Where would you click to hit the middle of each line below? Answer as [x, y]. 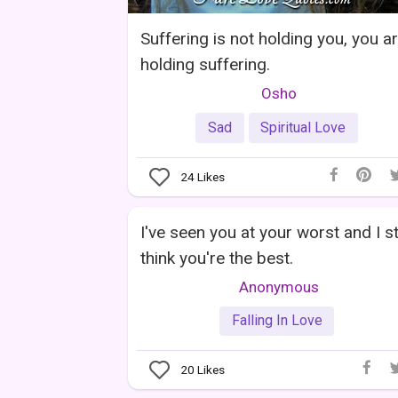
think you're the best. [217, 258]
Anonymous [279, 287]
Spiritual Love [303, 127]
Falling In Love [277, 321]
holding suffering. [205, 64]
